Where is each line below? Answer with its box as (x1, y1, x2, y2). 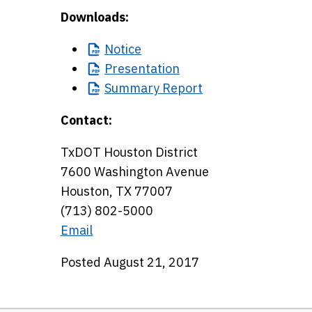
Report (159, 80, 203, 96)
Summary (104, 80, 159, 96)
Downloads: (61, 9, 129, 25)
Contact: (61, 112, 112, 128)
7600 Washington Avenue (61, 164, 209, 180)
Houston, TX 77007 (61, 183, 173, 199)
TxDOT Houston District (61, 144, 198, 160)
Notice (104, 41, 141, 57)
